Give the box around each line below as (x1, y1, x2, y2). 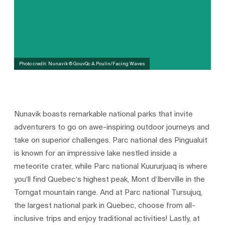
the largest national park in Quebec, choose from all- (14, 199, 196, 211)
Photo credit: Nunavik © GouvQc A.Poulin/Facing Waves (19, 60, 145, 68)
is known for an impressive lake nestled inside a (14, 147, 177, 159)
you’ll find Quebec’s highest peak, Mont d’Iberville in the (14, 173, 205, 185)
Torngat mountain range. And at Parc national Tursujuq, (14, 186, 203, 198)
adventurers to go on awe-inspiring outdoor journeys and (14, 121, 210, 133)
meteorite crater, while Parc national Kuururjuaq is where (14, 160, 208, 172)
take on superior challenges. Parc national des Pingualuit (14, 134, 208, 146)
